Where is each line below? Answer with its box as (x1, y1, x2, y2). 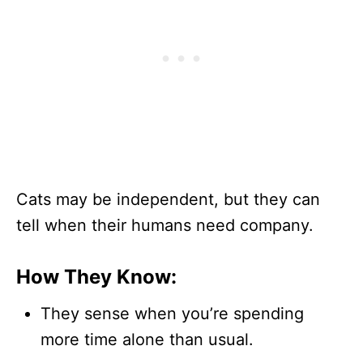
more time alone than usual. (41, 329, 254, 349)
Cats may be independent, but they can (16, 189, 320, 209)
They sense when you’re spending (41, 303, 304, 323)
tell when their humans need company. (16, 215, 314, 235)
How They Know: (16, 264, 177, 288)
